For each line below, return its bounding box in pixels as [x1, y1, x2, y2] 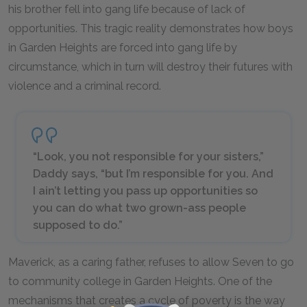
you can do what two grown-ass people [33, 201, 246, 214]
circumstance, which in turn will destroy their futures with [8, 60, 293, 73]
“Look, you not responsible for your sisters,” [33, 150, 264, 163]
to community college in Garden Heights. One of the [8, 275, 272, 288]
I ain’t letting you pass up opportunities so [33, 184, 258, 197]
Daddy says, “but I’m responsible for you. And [33, 167, 273, 180]
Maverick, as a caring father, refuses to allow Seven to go [8, 256, 294, 269]
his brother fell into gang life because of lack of [8, 3, 245, 16]
